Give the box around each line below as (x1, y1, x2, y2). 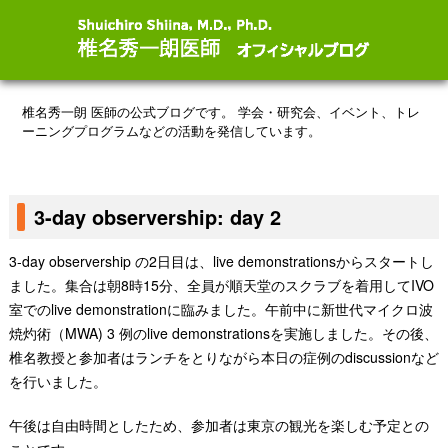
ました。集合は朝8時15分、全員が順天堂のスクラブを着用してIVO (8, 275, 434, 295)
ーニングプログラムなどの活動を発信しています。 (22, 120, 322, 140)
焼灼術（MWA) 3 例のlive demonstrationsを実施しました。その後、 (8, 323, 438, 343)
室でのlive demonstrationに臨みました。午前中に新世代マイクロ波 (8, 299, 433, 319)
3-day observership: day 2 (33, 203, 281, 231)
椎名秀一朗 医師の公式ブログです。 (22, 101, 235, 121)
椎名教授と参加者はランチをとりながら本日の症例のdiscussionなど (8, 347, 439, 367)
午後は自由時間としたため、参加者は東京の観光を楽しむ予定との (8, 415, 429, 435)
